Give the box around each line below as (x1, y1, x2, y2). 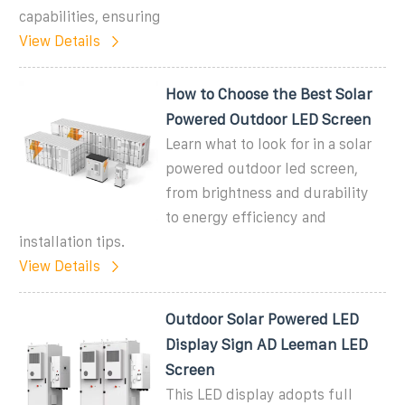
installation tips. (19, 233, 125, 250)
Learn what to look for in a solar (165, 136, 372, 152)
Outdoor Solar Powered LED (165, 310, 360, 327)
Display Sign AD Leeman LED (165, 335, 369, 353)
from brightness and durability (165, 184, 370, 201)
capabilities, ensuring (19, 8, 160, 24)
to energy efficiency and (165, 209, 327, 225)
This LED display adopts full (165, 386, 353, 402)
